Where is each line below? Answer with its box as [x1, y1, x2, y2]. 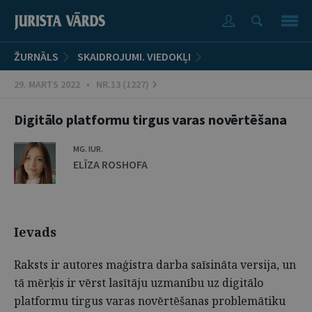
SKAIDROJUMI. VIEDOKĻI [77, 49, 191, 63]
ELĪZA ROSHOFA [73, 157, 148, 171]
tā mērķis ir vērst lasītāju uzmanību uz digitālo [14, 275, 263, 290]
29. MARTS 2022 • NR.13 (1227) [14, 78, 149, 91]
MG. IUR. [73, 143, 103, 154]
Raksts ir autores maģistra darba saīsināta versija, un [14, 257, 296, 272]
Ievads [14, 224, 57, 240]
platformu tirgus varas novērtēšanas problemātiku [14, 293, 286, 309]
